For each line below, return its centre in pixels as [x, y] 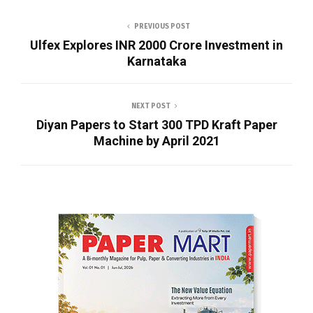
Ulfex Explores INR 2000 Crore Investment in [156, 45]
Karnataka [156, 61]
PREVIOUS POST [162, 26]
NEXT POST [151, 106]
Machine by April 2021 [156, 140]
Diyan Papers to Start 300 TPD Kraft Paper [156, 124]
